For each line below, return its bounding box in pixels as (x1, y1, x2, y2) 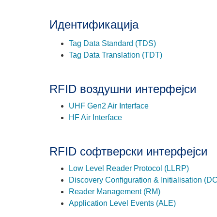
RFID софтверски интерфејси (49, 144, 207, 158)
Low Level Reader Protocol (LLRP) (69, 164, 189, 172)
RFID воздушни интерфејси (49, 82, 196, 95)
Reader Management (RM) (69, 187, 160, 196)
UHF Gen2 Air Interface (69, 101, 149, 110)
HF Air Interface (69, 113, 122, 122)
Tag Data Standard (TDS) (69, 39, 156, 47)
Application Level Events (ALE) (69, 199, 176, 207)
